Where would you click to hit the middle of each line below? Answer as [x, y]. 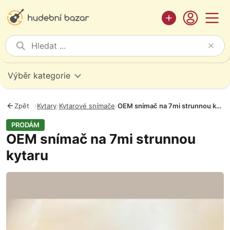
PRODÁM [25, 125]
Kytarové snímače [87, 106]
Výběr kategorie [39, 75]
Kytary [47, 106]
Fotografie [26, 178]
